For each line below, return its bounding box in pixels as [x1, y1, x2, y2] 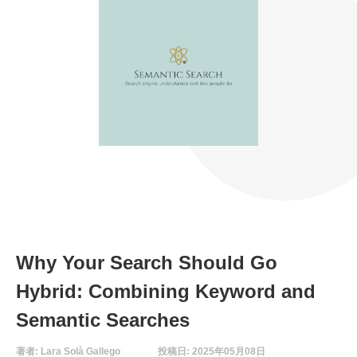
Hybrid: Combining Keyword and [16, 280, 316, 303]
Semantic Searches [16, 309, 190, 331]
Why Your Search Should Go [16, 252, 277, 274]
